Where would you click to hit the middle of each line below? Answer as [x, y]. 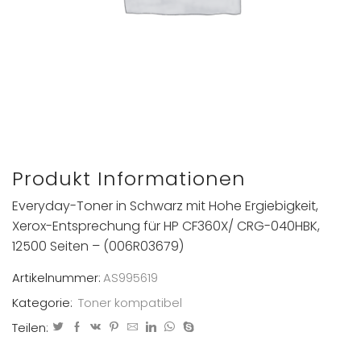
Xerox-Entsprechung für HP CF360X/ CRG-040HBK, [166, 226]
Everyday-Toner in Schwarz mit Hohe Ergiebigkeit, [165, 206]
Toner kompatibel [130, 302]
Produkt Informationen [129, 178]
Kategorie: [44, 302]
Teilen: [30, 327]
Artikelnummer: [56, 277]
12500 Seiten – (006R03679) [98, 247]
